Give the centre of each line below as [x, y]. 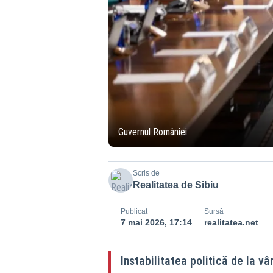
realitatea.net [231, 222]
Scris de [146, 173]
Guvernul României [152, 132]
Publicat [134, 211]
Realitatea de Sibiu [175, 185]
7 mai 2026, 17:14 [156, 222]
